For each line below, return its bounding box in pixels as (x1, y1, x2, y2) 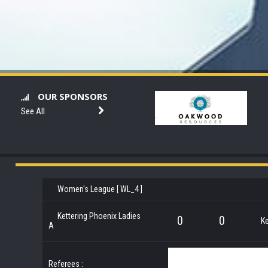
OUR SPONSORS (38, 90, 108, 102)
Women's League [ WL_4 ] (57, 184, 142, 194)
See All (21, 106, 45, 117)
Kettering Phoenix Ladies (57, 211, 141, 221)
